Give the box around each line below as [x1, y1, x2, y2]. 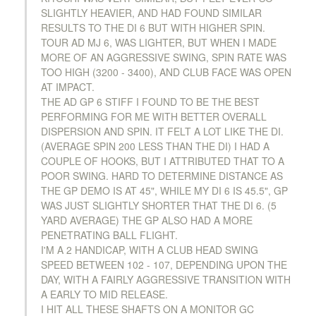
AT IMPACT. [41, 79, 95, 94]
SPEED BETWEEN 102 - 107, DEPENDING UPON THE [41, 257, 287, 272]
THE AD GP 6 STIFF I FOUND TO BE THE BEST [41, 94, 260, 109]
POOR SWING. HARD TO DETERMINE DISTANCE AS [41, 168, 283, 183]
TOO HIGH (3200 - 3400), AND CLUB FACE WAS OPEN [41, 64, 291, 79]
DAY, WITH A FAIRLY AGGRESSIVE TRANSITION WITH [41, 272, 291, 286]
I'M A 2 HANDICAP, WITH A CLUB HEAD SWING [41, 242, 258, 257]
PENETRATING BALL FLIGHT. [41, 227, 178, 242]
